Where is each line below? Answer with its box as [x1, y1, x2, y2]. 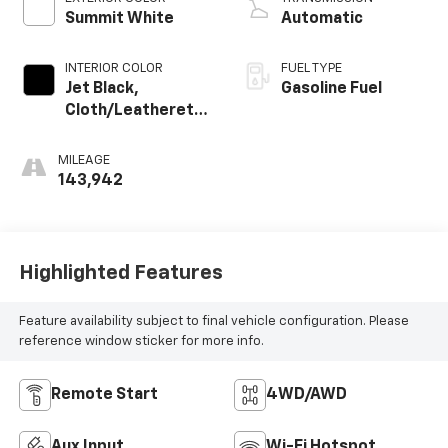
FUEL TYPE [280, 62, 342, 76]
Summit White [64, 11, 174, 28]
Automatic [280, 11, 363, 28]
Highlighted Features [18, 262, 223, 283]
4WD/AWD [266, 387, 347, 404]
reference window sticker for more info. [18, 334, 264, 348]
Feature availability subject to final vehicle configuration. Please [18, 314, 409, 328]
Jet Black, [64, 81, 139, 98]
